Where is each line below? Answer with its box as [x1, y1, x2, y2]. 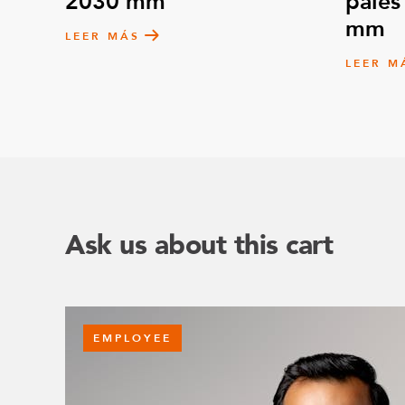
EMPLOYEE [93, 331, 172, 345]
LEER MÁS [65, 29, 140, 43]
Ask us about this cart [65, 227, 333, 264]
